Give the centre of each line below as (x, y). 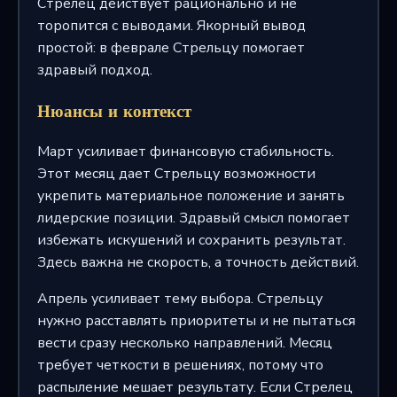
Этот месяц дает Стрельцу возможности (176, 173)
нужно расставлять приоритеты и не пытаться (196, 320)
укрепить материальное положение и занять (191, 195)
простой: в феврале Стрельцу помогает (171, 48)
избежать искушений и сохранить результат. (191, 240)
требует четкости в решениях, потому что (180, 365)
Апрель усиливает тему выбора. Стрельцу (179, 298)
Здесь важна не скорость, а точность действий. (198, 262)
